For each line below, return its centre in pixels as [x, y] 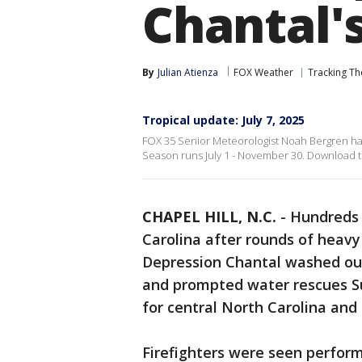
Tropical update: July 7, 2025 [223, 120]
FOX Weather [263, 72]
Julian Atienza [188, 72]
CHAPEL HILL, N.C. [209, 217]
